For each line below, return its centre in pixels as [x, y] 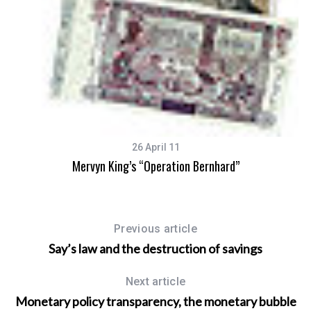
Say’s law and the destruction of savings [155, 249]
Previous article [155, 229]
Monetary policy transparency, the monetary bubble [155, 301]
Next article [155, 281]
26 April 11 [155, 147]
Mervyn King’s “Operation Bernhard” [155, 166]
